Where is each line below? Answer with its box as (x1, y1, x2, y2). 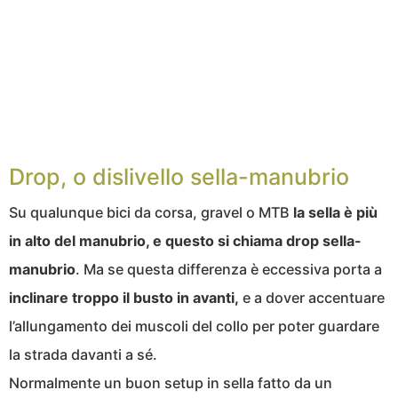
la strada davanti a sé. (9, 346, 157, 364)
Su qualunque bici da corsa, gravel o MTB (9, 203, 293, 222)
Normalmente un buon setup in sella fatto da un (9, 374, 332, 393)
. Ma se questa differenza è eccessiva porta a (76, 260, 382, 279)
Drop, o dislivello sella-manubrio (9, 163, 349, 191)
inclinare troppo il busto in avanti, (9, 289, 239, 307)
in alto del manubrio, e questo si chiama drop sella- (9, 232, 362, 251)
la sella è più (293, 203, 378, 222)
